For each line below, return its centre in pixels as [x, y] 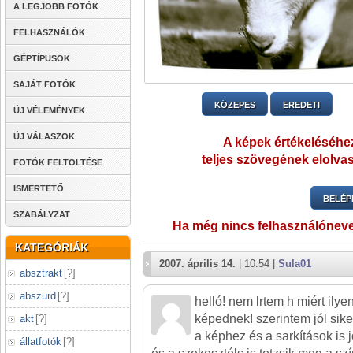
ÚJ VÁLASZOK [44, 136]
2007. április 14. [197, 264]
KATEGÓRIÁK [52, 247]
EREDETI [301, 105]
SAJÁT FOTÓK [45, 84]
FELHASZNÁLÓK [49, 32]
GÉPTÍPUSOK [42, 58]
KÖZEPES [234, 105]
